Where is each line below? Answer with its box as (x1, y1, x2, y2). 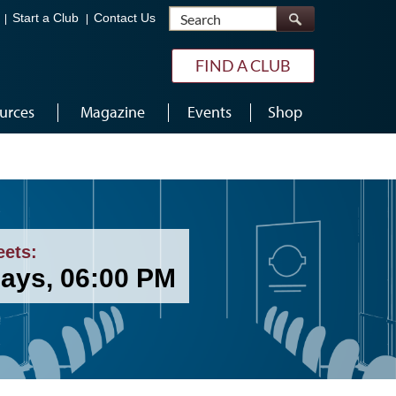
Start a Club (12, 11, 79, 26)
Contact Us (94, 11, 156, 26)
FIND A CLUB (195, 56, 291, 75)
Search (276, 5, 317, 23)
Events (187, 102, 232, 122)
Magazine (80, 102, 145, 122)
